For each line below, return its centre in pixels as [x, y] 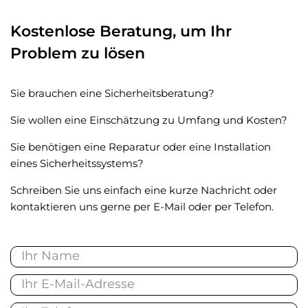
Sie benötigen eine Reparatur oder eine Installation [141, 147]
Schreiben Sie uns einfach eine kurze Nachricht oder [144, 190]
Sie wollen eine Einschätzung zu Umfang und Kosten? [149, 120]
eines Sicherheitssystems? [77, 163]
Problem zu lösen [78, 53]
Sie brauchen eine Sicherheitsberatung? [112, 93]
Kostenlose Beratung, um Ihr [121, 31]
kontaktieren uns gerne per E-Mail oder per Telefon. [142, 207]
